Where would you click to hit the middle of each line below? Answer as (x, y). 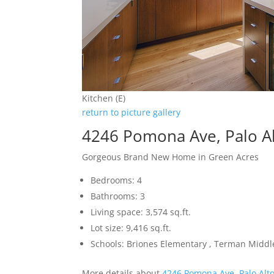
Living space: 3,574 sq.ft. (141, 212)
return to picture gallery (131, 112)
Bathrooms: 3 (118, 196)
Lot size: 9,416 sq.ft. (131, 228)
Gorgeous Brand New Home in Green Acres (171, 157)
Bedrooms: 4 (117, 180)
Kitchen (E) (104, 98)
